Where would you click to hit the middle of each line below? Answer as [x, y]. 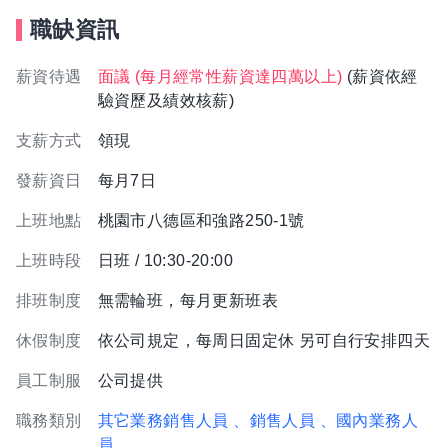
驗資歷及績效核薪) [166, 100]
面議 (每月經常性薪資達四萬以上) [220, 76]
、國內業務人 [369, 420]
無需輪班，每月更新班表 [188, 300]
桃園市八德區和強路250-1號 [201, 220]
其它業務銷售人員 [163, 420]
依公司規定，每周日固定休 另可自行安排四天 [264, 340]
